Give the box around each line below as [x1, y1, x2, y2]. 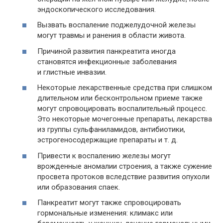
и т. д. [158, 135, 178, 145]
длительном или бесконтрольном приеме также [37, 94, 203, 103]
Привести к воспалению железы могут [37, 151, 171, 160]
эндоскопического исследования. [37, 4, 156, 14]
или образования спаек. [37, 182, 120, 192]
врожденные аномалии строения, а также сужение [37, 161, 212, 171]
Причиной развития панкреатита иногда [37, 46, 176, 56]
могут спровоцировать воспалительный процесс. [37, 104, 207, 113]
